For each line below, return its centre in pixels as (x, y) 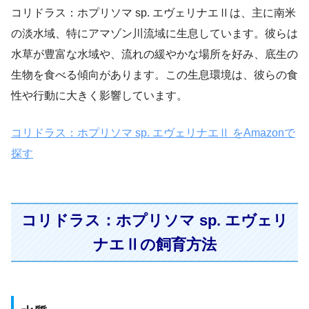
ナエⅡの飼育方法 (154, 244)
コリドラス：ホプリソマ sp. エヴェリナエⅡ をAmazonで (153, 133)
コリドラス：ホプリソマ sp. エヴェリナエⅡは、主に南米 (153, 13)
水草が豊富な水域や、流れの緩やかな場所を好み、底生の (154, 54)
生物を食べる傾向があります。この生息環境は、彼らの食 (154, 75)
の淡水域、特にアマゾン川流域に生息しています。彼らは (154, 34)
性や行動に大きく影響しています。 (99, 96)
